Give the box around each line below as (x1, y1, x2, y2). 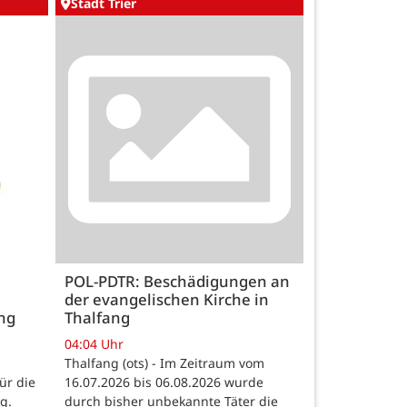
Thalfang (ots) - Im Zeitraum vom (65, 354, 264, 372)
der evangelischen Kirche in (65, 289, 269, 311)
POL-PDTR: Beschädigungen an (65, 271, 290, 293)
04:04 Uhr (65, 335, 124, 353)
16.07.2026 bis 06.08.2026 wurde (65, 373, 263, 392)
